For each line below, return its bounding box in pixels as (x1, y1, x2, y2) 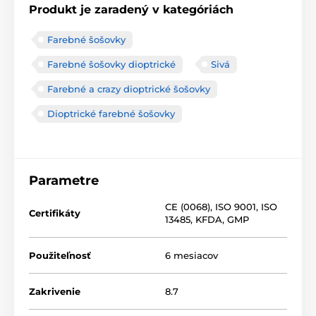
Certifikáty (29, 207, 80, 219)
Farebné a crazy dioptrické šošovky (47, 83, 210, 95)
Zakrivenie (29, 285, 80, 297)
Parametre (29, 172, 99, 188)
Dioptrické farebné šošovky (47, 107, 175, 119)
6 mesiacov (165, 249, 218, 261)
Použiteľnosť (29, 249, 91, 261)
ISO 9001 (215, 200, 256, 212)
